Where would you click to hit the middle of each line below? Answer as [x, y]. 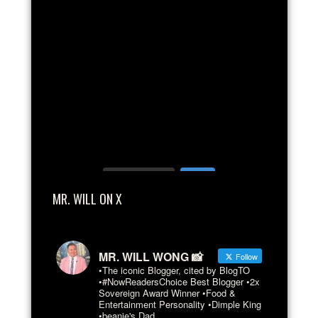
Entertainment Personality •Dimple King [180, 304]
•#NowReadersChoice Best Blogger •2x [179, 281]
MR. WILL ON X [87, 199]
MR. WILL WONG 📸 [151, 257]
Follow [246, 256]
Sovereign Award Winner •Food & [167, 293]
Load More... [139, 179]
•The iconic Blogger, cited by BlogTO [174, 270]
